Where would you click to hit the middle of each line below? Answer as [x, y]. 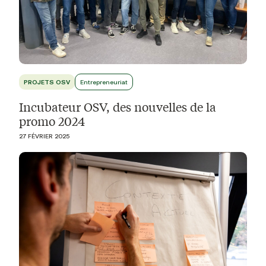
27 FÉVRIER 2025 [44, 136]
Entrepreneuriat [104, 82]
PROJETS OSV [47, 82]
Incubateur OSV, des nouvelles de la [118, 106]
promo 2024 [52, 121]
